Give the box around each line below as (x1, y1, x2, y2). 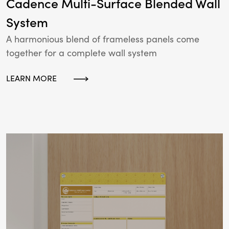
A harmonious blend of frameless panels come (6, 33, 199, 45)
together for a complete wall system (6, 47, 157, 59)
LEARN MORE (6, 73, 57, 84)
